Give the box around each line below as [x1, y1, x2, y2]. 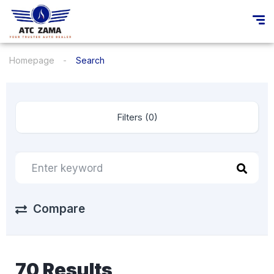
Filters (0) [144, 111, 158, 123]
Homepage [9, 55, 54, 65]
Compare [33, 202, 85, 216]
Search [76, 55, 105, 65]
